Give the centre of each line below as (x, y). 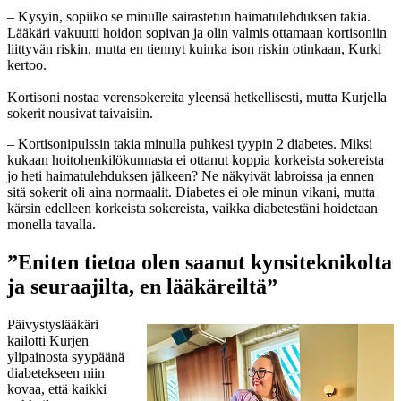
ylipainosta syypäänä (66, 356)
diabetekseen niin (56, 372)
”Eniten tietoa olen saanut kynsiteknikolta (200, 262)
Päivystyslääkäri (53, 324)
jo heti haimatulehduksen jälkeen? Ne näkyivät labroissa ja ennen (191, 175)
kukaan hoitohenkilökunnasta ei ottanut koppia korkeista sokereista (196, 159)
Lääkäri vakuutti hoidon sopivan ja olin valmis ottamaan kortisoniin (197, 32)
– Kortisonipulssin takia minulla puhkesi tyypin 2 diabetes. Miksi (190, 143)
